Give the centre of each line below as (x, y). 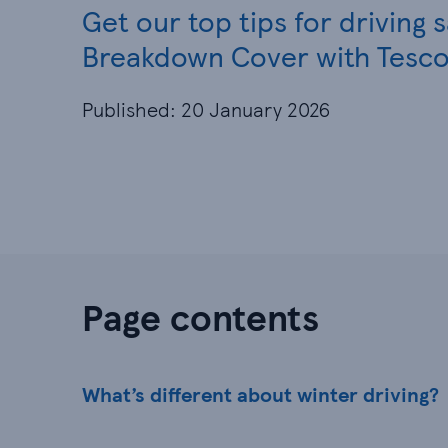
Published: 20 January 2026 (206, 109)
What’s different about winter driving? (260, 394)
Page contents (200, 316)
